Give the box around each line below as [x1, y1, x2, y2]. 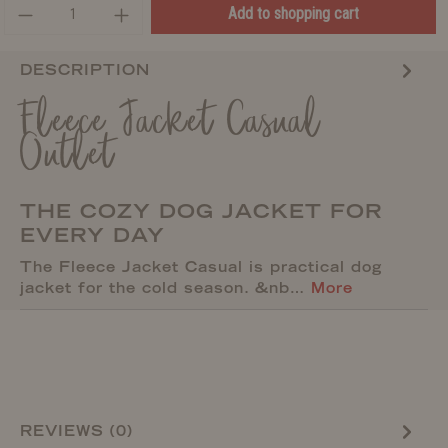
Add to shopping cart [227, 4, 359, 23]
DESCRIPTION [20, 60, 150, 79]
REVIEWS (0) [20, 421, 133, 440]
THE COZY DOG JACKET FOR [20, 199, 383, 223]
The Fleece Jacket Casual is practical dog [20, 258, 382, 276]
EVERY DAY [20, 223, 181, 247]
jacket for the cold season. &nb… [20, 279, 311, 297]
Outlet [20, 128, 115, 186]
